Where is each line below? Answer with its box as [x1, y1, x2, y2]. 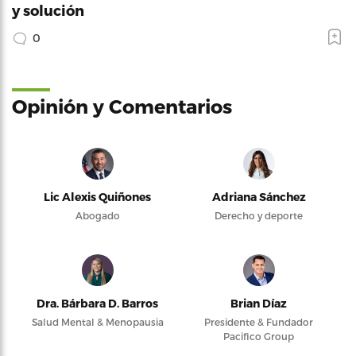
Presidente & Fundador [204, 315, 313, 327]
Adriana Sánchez [211, 189, 306, 203]
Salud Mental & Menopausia [31, 315, 164, 327]
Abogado [75, 209, 120, 221]
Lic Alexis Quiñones [44, 189, 151, 203]
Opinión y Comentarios [12, 94, 232, 118]
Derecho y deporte [215, 209, 303, 221]
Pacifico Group [223, 330, 294, 342]
